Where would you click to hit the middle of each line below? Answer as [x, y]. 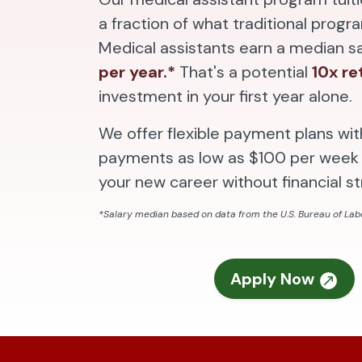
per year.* [137, 72]
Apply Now [274, 279]
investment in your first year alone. [225, 96]
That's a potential [244, 72]
